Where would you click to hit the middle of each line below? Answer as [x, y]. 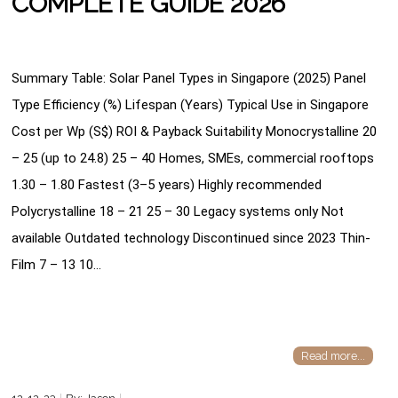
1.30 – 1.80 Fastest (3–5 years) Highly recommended [167, 184]
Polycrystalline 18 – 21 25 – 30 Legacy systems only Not [178, 211]
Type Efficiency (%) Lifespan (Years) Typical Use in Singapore [191, 104]
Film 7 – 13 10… [57, 264]
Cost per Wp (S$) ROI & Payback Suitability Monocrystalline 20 [195, 131]
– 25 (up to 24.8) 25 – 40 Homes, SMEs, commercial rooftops [193, 158]
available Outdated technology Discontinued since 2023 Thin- [191, 238]
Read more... [333, 356]
